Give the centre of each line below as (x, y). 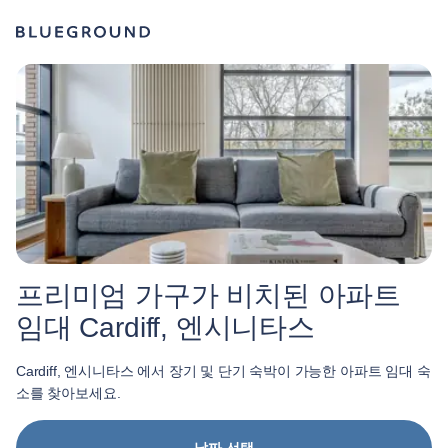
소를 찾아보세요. (68, 393)
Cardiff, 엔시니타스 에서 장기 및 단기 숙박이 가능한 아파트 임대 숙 (223, 371)
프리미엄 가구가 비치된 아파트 (209, 295)
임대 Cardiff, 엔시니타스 (165, 327)
